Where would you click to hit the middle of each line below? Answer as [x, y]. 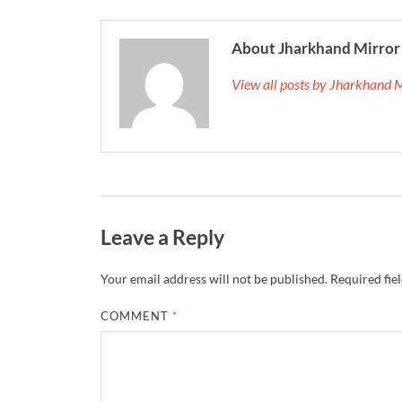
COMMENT [137, 316]
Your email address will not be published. [214, 279]
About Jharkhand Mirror [316, 48]
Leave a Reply [162, 237]
